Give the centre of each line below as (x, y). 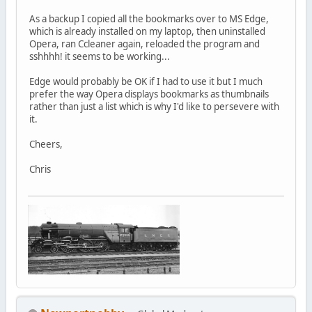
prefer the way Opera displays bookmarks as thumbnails (149, 94)
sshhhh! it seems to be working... (99, 56)
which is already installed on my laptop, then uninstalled (147, 31)
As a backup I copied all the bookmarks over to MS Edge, (149, 18)
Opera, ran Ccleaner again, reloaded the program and (144, 44)
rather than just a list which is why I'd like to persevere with (154, 106)
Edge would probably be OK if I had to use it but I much (146, 81)
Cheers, (46, 144)
